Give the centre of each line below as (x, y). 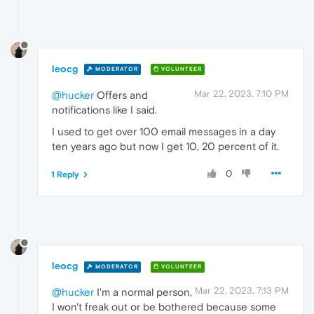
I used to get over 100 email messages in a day (164, 131)
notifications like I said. (104, 109)
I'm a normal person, (143, 292)
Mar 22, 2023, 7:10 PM (241, 93)
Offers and (121, 95)
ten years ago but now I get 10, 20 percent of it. (165, 146)
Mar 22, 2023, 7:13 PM (242, 291)
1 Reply (65, 174)
